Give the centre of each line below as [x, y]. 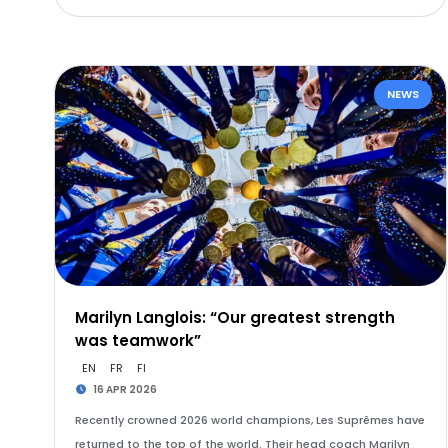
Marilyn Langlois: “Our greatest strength [234, 317]
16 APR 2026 [124, 389]
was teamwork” [137, 340]
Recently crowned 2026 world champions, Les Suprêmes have [249, 420]
